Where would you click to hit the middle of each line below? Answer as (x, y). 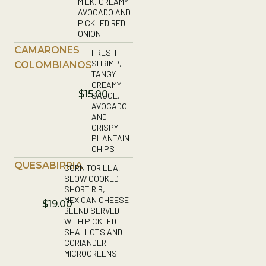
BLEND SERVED (91, 210)
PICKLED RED (101, 23)
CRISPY (104, 127)
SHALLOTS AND (93, 232)
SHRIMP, (106, 63)
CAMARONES (47, 50)
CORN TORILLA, (92, 167)
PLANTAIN (110, 138)
